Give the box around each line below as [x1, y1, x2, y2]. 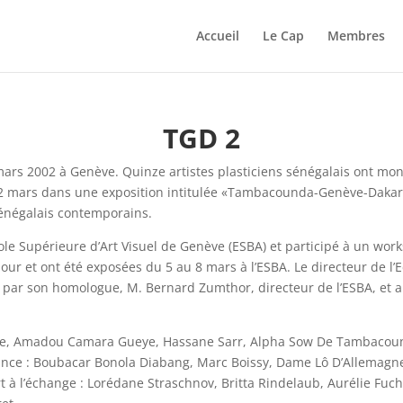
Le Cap [262, 27, 304, 44]
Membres [327, 27, 385, 44]
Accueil [195, 27, 239, 44]
